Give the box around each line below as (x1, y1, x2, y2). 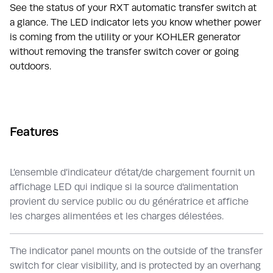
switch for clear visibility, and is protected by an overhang (10, 259, 261, 271)
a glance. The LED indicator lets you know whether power (10, 16, 261, 28)
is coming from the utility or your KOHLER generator (10, 30, 241, 43)
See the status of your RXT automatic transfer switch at (10, 1, 257, 13)
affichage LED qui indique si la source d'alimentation (10, 180, 238, 193)
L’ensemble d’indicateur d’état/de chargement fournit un (10, 166, 255, 178)
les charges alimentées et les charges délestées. (10, 210, 224, 222)
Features (10, 124, 58, 138)
